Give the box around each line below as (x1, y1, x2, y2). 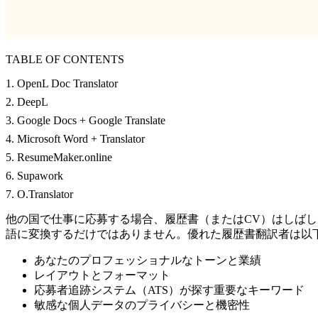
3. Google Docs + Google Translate (6, 114, 165, 127)
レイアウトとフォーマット (34, 269, 170, 282)
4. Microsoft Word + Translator (6, 133, 145, 146)
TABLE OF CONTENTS (6, 53, 124, 66)
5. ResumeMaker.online (6, 151, 112, 164)
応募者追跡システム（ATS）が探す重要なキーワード (34, 284, 305, 297)
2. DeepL (6, 96, 48, 109)
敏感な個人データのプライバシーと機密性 (34, 299, 250, 312)
